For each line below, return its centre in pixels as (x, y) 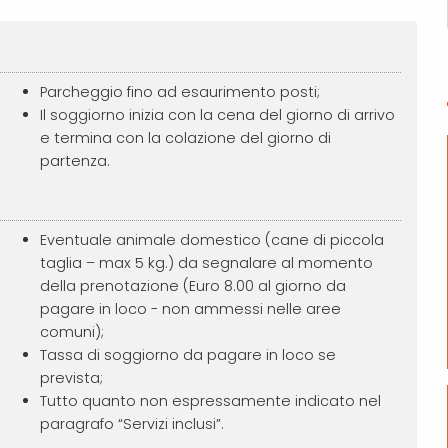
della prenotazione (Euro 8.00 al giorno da (192, 285)
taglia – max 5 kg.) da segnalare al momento (206, 262)
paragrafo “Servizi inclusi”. (131, 423)
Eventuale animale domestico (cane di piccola (211, 239)
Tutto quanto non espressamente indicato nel (210, 400)
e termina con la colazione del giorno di (185, 137)
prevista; (71, 377)
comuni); (71, 331)
